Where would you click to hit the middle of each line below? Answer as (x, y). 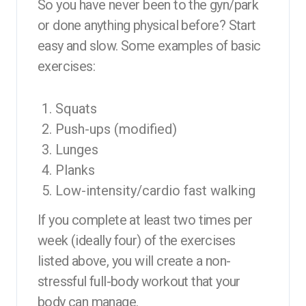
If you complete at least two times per (145, 220)
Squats (76, 108)
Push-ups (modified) (116, 129)
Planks (75, 170)
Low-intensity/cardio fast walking (155, 190)
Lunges (76, 149)
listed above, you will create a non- (134, 261)
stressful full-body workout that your (139, 281)
